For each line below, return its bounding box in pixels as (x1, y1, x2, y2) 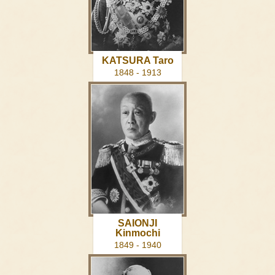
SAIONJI (118, 218, 157, 229)
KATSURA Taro (101, 55, 174, 66)
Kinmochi (115, 228, 160, 239)
